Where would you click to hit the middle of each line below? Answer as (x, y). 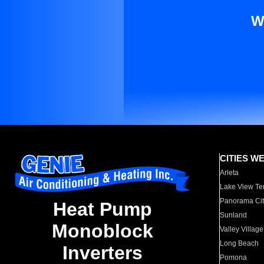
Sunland (234, 215)
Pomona (234, 258)
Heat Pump (103, 209)
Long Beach (240, 243)
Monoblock (103, 231)
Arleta (230, 173)
